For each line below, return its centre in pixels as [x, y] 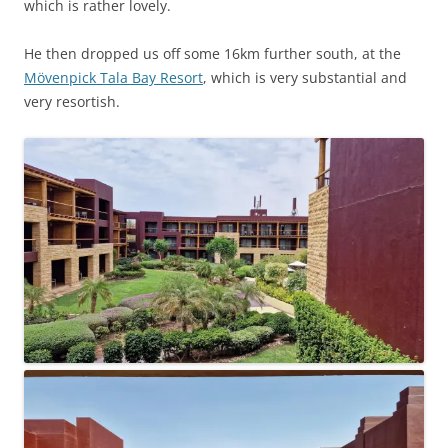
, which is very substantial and [305, 78]
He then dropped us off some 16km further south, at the [212, 54]
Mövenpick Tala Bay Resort [113, 78]
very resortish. [72, 102]
